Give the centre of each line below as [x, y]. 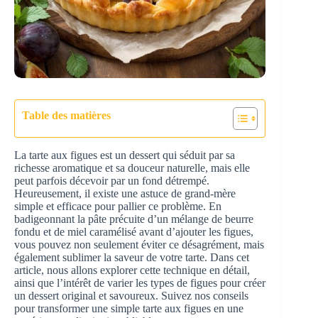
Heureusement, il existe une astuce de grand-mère [125, 193]
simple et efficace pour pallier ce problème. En [118, 206]
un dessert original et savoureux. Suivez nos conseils [131, 295]
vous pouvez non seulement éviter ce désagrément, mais [139, 244]
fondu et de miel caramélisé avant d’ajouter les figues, [134, 231]
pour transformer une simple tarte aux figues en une [129, 308]
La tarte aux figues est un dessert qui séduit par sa [125, 155]
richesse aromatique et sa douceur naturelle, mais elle [132, 168]
